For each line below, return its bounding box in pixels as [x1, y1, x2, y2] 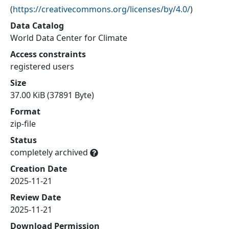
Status [10, 134, 37, 146]
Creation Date [10, 163, 67, 174]
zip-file [10, 118, 36, 129]
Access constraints [10, 48, 86, 60]
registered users [10, 60, 74, 72]
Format [10, 105, 40, 117]
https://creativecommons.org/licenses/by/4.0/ [13, 3, 190, 15]
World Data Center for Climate [10, 32, 127, 43]
